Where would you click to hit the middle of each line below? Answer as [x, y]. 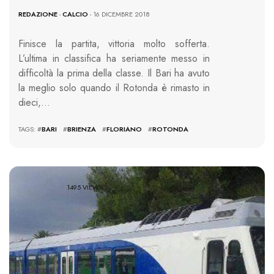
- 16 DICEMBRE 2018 [119, 14]
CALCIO [75, 14]
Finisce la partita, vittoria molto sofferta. [114, 43]
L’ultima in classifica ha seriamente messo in [114, 58]
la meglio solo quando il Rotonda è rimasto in [114, 87]
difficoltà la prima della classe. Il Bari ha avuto [114, 73]
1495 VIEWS [85, 187]
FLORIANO [124, 129]
